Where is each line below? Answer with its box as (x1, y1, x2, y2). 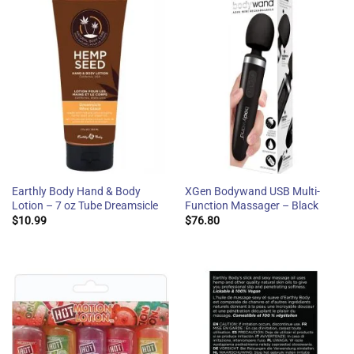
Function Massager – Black (184, 198, 318, 212)
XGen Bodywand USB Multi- (184, 184, 320, 198)
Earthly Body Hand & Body (11, 184, 141, 198)
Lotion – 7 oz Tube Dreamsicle (11, 198, 158, 212)
